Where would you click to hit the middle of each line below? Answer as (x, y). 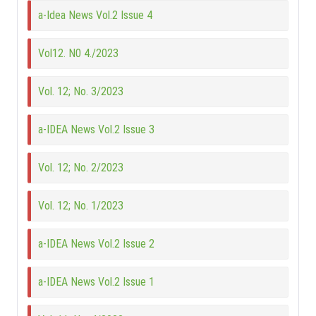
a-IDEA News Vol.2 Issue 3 (97, 130)
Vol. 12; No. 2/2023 (81, 168)
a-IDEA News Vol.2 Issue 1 (97, 282)
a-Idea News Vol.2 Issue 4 (96, 16)
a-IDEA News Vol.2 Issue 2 (97, 244)
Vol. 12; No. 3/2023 (81, 92)
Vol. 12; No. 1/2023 (81, 206)
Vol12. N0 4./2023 (79, 54)
